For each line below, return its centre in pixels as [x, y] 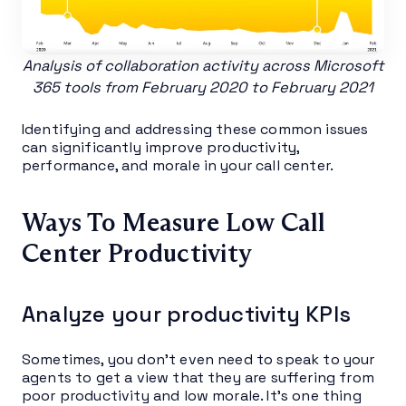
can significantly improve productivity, [161, 147]
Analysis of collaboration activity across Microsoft [203, 65]
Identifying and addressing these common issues [195, 129]
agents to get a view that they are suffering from [198, 377]
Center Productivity [137, 253]
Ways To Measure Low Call [174, 222]
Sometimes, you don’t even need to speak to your [198, 359]
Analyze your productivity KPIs [187, 314]
